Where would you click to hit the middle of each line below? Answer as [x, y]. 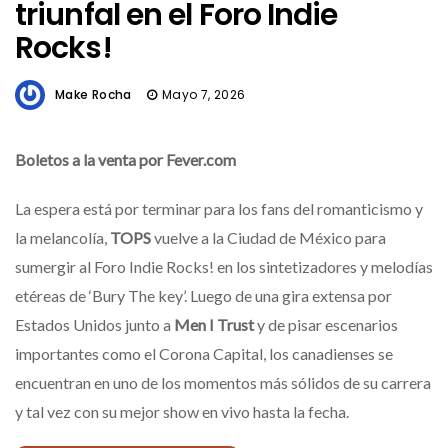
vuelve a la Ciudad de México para [270, 238]
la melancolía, [62, 238]
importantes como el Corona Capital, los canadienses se [204, 354]
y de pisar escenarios [327, 325]
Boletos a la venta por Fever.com [125, 160]
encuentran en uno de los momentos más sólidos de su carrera [223, 383]
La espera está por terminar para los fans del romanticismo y [219, 209]
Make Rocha [93, 94]
